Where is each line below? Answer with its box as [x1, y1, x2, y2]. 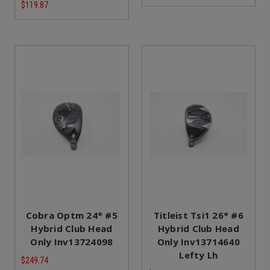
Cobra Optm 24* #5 [25, 209, 118, 222]
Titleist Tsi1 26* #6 [153, 209, 243, 222]
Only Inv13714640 [157, 236, 240, 248]
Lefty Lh [179, 249, 218, 262]
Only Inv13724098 [30, 236, 113, 248]
